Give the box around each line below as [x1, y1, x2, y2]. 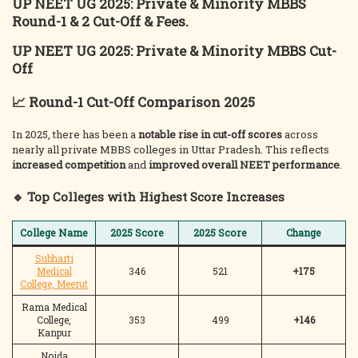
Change [286, 226, 321, 239]
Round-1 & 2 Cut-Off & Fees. [12, 12, 189, 30]
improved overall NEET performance [149, 157, 340, 172]
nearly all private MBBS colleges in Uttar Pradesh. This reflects [12, 142, 329, 157]
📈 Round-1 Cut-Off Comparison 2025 [12, 93, 255, 111]
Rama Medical [21, 300, 87, 313]
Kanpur [37, 326, 71, 339]
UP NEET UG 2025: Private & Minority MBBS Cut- [12, 42, 336, 60]
